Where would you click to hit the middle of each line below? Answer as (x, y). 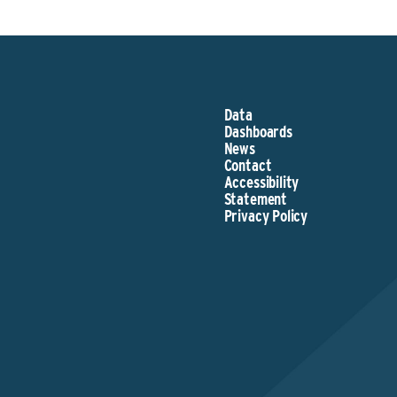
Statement (255, 199)
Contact (248, 165)
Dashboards (258, 132)
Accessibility (261, 182)
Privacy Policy (266, 216)
